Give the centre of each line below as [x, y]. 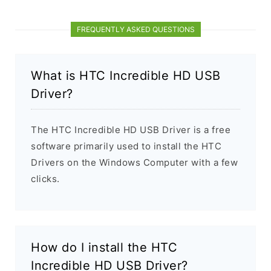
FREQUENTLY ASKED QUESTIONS [135, 30]
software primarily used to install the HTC [126, 146]
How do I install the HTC [104, 248]
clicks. [45, 179]
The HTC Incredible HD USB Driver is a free [131, 130]
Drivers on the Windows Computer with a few [134, 163]
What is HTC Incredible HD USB [126, 76]
